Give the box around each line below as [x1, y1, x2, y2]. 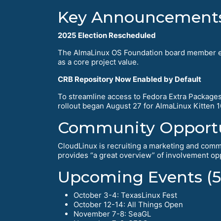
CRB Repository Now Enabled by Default [58, 74, 201, 84]
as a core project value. [58, 57, 139, 67]
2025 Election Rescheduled [58, 31, 156, 40]
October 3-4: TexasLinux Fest [74, 190, 177, 200]
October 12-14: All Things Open [74, 200, 183, 210]
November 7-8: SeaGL [74, 209, 151, 219]
